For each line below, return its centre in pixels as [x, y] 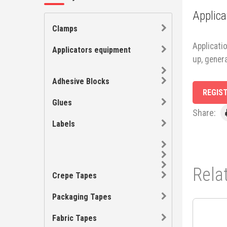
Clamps [65, 29]
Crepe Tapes [74, 176]
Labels [64, 124]
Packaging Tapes [82, 197]
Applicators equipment [91, 50]
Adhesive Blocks [81, 81]
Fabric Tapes [74, 218]
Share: [205, 113]
